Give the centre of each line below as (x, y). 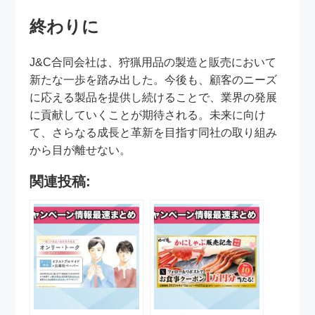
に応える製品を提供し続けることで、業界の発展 (154, 98)
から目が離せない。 (81, 150)
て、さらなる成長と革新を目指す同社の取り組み (154, 133)
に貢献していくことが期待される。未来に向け (148, 115)
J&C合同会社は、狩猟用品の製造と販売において (153, 63)
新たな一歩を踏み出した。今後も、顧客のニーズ (154, 80)
